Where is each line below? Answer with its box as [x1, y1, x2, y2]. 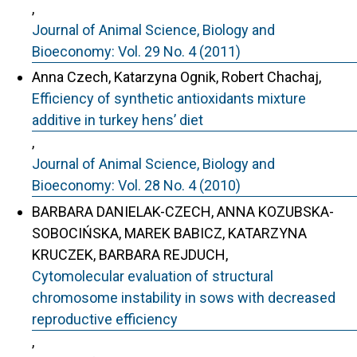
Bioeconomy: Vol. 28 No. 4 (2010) [32, 177, 241, 194]
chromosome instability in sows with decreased [32, 288, 335, 306]
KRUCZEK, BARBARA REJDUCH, [32, 245, 228, 263]
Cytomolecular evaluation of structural [32, 267, 273, 284]
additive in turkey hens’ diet [32, 112, 203, 128]
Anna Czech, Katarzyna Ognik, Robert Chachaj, [32, 69, 321, 85]
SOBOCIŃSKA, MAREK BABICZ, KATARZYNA [32, 224, 307, 241]
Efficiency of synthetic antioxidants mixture [32, 90, 306, 107]
